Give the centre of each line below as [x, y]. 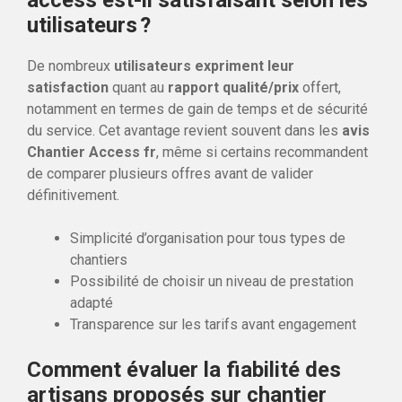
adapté [92, 302]
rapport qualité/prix [233, 87]
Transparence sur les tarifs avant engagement [213, 324]
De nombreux [70, 66]
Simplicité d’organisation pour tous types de [208, 238]
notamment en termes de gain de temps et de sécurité [197, 109]
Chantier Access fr [92, 152]
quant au [138, 87]
